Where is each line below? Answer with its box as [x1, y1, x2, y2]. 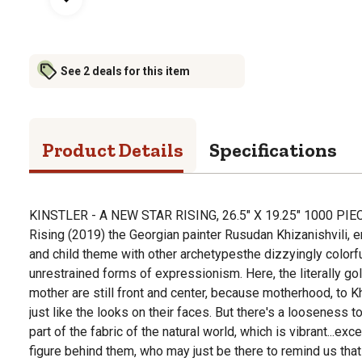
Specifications [209, 137, 337, 162]
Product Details [42, 137, 183, 162]
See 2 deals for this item [61, 64, 190, 78]
